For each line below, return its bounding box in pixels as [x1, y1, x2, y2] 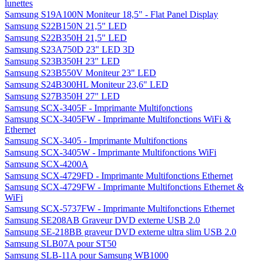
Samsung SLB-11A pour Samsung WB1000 [5, 250, 168, 260]
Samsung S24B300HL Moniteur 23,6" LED [5, 80, 168, 89]
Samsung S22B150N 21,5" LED [5, 21, 127, 31]
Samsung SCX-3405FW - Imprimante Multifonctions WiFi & [5, 114, 231, 124]
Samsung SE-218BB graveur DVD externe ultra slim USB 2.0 [5, 227, 236, 237]
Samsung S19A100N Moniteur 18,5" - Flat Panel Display [5, 9, 218, 19]
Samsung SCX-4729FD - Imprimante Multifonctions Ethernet [5, 171, 233, 181]
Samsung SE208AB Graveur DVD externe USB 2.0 [5, 215, 200, 225]
